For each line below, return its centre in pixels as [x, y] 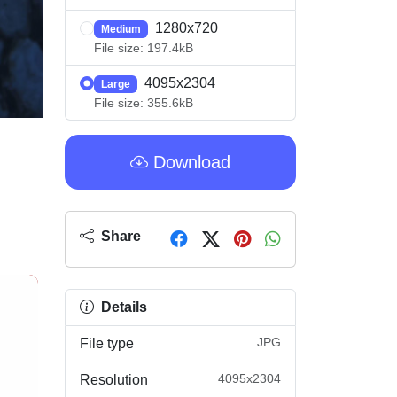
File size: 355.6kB [144, 103]
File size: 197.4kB [144, 48]
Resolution [114, 380]
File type [107, 343]
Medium [121, 29]
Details [122, 307]
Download [189, 162]
